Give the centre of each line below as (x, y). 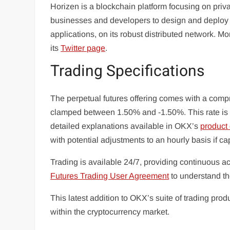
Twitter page (83, 48)
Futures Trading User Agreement (110, 176)
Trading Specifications (128, 71)
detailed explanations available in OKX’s (126, 126)
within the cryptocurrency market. (110, 212)
